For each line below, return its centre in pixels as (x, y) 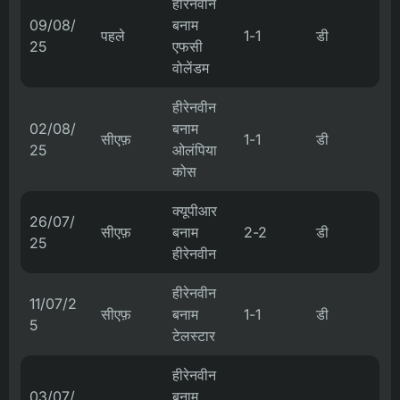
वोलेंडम (191, 68)
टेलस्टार (194, 336)
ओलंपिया (195, 150)
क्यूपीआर (195, 211)
